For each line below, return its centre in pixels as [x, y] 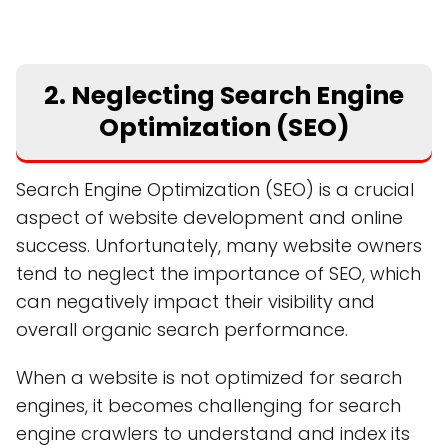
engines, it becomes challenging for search [208, 405]
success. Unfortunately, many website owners [219, 245]
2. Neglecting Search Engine [224, 95]
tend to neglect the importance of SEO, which [218, 273]
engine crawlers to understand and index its [213, 433]
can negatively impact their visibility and [195, 301]
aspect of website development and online [209, 217]
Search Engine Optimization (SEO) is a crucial [215, 189]
